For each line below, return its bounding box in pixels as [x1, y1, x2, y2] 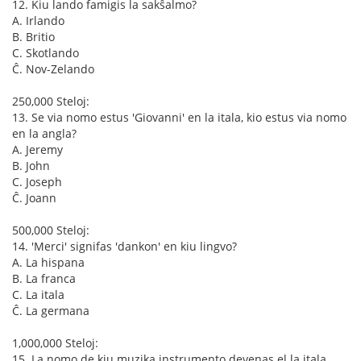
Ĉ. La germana [12, 303, 89, 318]
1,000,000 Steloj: [12, 335, 98, 351]
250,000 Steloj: [12, 93, 89, 109]
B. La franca [12, 271, 76, 286]
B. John [12, 158, 50, 173]
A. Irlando [12, 13, 64, 28]
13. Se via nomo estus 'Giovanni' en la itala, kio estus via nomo [12, 110, 346, 125]
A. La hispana [12, 255, 85, 270]
